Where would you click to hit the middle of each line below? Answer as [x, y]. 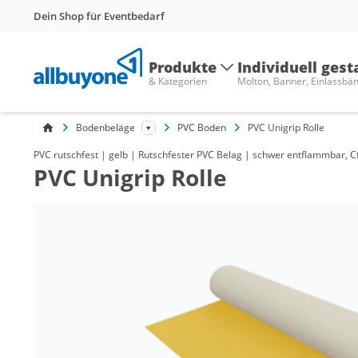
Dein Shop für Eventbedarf [99, 16]
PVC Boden [202, 127]
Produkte [183, 67]
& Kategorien [178, 81]
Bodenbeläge [105, 127]
